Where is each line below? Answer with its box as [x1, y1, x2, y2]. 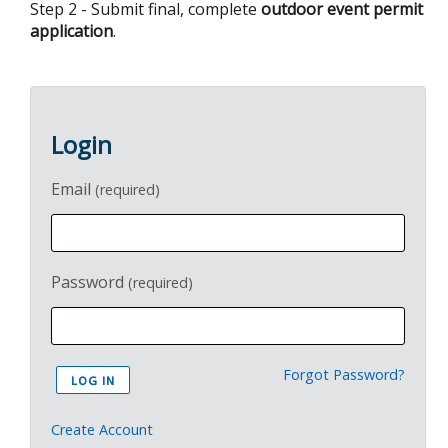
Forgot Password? [282, 365, 405, 384]
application [30, 20, 113, 42]
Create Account [51, 420, 153, 439]
